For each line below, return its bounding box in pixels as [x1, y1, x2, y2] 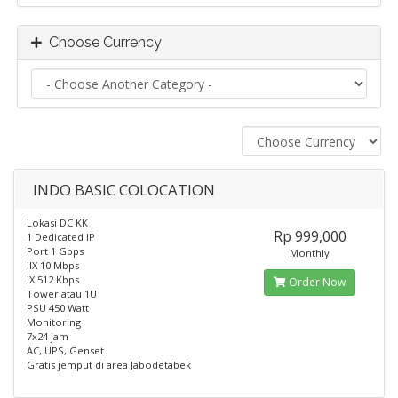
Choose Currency [42, 34, 162, 51]
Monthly [290, 246, 330, 259]
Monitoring [27, 315, 81, 329]
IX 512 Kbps [27, 273, 79, 286]
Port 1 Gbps [27, 244, 84, 258]
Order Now [286, 275, 346, 290]
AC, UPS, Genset [27, 344, 104, 357]
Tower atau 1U [27, 287, 97, 300]
